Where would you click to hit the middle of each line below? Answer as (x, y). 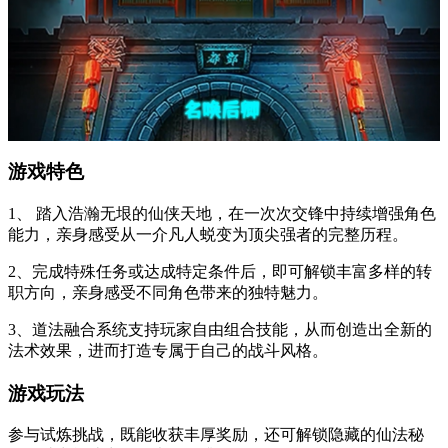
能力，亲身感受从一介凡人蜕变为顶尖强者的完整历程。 (208, 235)
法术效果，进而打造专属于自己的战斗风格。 (168, 351)
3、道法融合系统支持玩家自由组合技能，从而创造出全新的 (220, 330)
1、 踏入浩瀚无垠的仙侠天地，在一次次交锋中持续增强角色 (222, 214)
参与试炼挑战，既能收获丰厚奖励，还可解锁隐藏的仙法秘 (216, 435)
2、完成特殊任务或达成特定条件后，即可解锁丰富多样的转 (220, 272)
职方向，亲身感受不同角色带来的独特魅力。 (168, 293)
